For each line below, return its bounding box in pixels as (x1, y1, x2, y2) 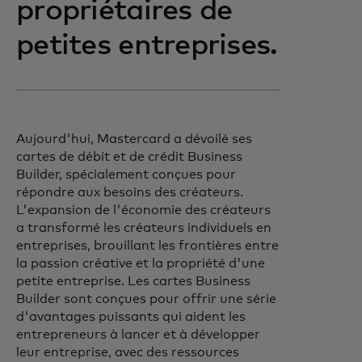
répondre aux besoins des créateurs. (16, 186, 243, 199)
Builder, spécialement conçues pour (16, 168, 236, 181)
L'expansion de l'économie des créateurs (16, 204, 271, 217)
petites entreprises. (16, 32, 278, 61)
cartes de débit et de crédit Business (16, 150, 242, 163)
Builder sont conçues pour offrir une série (16, 293, 276, 305)
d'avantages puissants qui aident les (16, 310, 246, 323)
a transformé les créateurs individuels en (16, 221, 271, 234)
